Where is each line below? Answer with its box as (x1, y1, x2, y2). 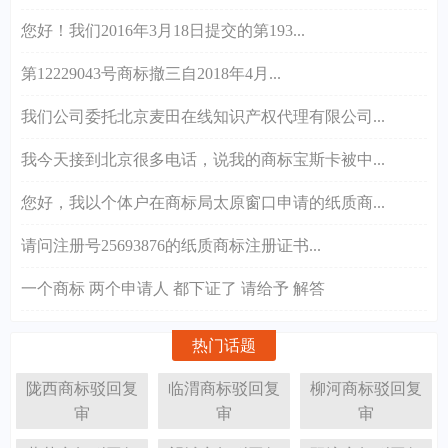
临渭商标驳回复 (167, 379, 280, 397)
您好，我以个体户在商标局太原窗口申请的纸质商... (21, 193, 385, 211)
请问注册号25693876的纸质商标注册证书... (21, 236, 321, 254)
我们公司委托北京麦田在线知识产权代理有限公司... (21, 107, 385, 125)
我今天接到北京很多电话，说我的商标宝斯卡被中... (21, 150, 385, 168)
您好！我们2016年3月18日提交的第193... (21, 21, 305, 39)
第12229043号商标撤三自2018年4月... (21, 64, 281, 82)
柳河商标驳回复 (309, 379, 422, 397)
